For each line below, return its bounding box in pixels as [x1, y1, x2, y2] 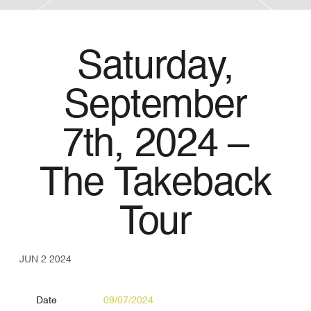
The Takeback [40, 165, 271, 204]
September [64, 87, 247, 126]
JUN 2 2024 [19, 255, 72, 264]
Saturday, [77, 49, 234, 87]
